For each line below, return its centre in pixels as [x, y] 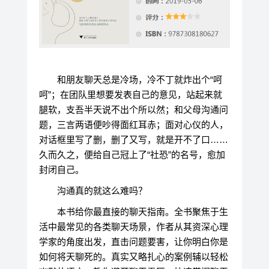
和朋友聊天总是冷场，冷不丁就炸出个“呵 [139, 80]
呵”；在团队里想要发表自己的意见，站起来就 [130, 95]
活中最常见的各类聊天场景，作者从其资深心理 [133, 227]
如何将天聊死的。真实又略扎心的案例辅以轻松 [133, 257]
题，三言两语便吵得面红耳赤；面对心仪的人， [133, 125]
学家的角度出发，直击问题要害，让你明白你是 [133, 242]
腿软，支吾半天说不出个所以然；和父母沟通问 [133, 110]
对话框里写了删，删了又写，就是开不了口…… [133, 140]
